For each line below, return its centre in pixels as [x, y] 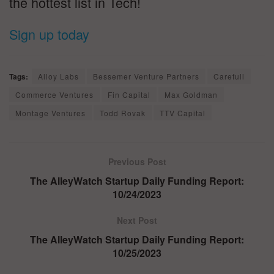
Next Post [137, 220]
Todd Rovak [123, 113]
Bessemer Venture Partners [146, 76]
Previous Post [137, 161]
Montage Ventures [50, 113]
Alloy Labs [58, 76]
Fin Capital [129, 94]
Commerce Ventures [54, 94]
